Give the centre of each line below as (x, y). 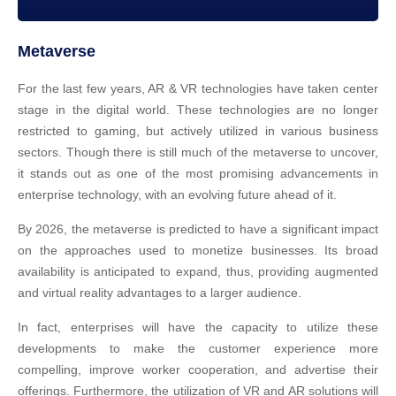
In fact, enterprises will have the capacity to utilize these (198, 327)
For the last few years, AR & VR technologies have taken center (198, 88)
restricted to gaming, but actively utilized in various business (198, 131)
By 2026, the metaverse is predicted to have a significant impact (198, 229)
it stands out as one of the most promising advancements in (198, 173)
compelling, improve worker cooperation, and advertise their (198, 369)
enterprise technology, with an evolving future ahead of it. (177, 194)
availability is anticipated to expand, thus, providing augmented (198, 271)
